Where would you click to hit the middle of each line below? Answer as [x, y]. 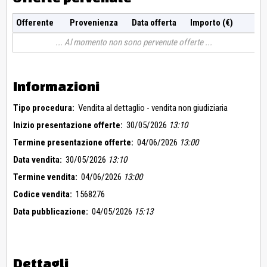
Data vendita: [38, 160]
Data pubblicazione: [51, 212]
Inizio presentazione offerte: [68, 125]
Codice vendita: [43, 195]
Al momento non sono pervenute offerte [134, 43]
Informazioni [56, 86]
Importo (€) [211, 23]
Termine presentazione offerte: [73, 143]
